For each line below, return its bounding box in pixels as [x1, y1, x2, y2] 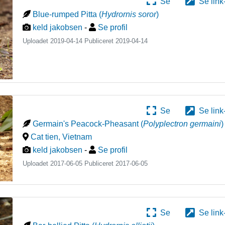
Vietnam [62, 133, 92, 142]
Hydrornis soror [101, 10, 157, 19]
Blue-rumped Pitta [33, 10, 97, 19]
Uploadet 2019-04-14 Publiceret [23, 37, 116, 45]
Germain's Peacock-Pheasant [33, 120, 139, 129]
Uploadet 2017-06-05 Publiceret [23, 160, 116, 168]
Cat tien [31, 133, 59, 142]
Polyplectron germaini [143, 120, 221, 129]
